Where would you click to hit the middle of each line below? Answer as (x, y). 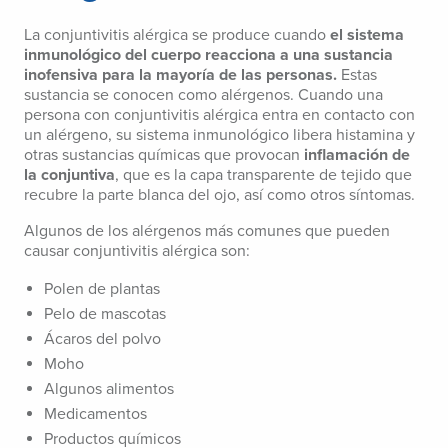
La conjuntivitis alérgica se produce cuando (177, 35)
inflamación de (357, 155)
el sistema (367, 35)
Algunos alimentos (109, 389)
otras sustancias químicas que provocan (164, 155)
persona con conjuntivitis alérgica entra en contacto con (219, 115)
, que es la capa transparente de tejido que (263, 175)
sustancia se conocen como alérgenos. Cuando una (203, 95)
